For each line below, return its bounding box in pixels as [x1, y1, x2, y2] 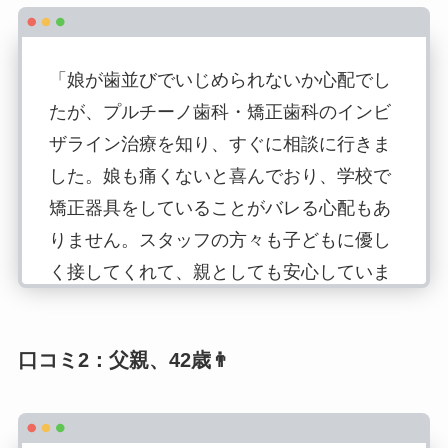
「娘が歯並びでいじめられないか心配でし [48, 69, 391, 90]
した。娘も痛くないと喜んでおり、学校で [48, 165, 391, 186]
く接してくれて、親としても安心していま [48, 261, 391, 282]
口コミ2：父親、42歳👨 [17, 348, 231, 371]
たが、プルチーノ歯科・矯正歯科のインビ [48, 101, 391, 122]
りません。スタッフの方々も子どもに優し [48, 229, 391, 250]
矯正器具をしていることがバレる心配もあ [48, 197, 391, 218]
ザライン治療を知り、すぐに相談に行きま [48, 133, 391, 154]
